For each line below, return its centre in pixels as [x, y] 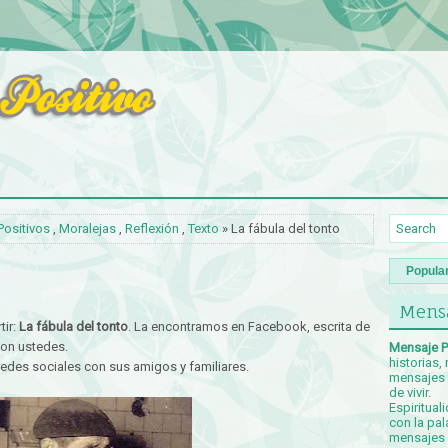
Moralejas [87, 228]
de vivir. [410, 392]
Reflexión [152, 228]
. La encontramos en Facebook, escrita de [249, 326]
